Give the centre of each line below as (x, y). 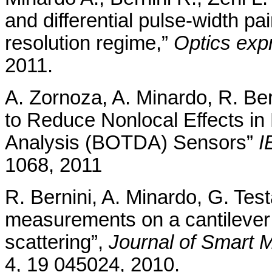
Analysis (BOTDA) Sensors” (132, 143)
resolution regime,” (89, 43)
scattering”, (57, 243)
